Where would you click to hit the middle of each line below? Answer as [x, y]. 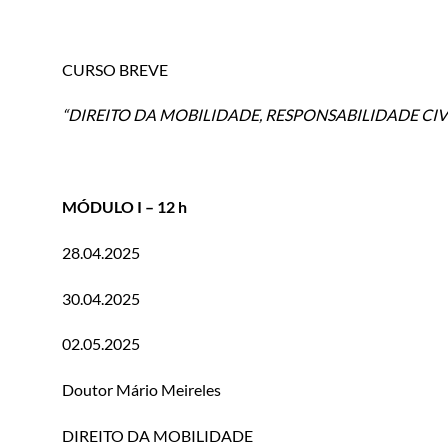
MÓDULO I [102, 206]
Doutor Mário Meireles [141, 390]
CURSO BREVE [115, 69]
